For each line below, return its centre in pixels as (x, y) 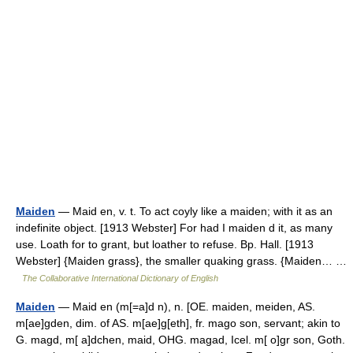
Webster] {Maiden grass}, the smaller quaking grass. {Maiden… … (181, 261)
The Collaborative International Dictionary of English (120, 278)
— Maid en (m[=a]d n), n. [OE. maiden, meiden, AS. (185, 307)
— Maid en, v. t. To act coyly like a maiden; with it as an (194, 211)
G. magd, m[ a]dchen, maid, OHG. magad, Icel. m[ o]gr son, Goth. (180, 340)
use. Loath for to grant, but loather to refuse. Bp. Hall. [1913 (165, 244)
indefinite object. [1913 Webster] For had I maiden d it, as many (174, 228)
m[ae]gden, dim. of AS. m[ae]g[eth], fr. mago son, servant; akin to (178, 323)
